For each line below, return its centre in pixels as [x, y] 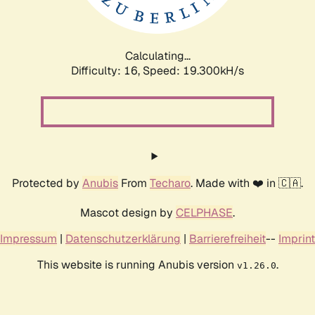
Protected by [47, 183]
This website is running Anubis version [137, 264]
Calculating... [157, 56]
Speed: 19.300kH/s [193, 70]
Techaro [170, 183]
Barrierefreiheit [227, 238]
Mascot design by [128, 212]
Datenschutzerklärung [123, 238]
